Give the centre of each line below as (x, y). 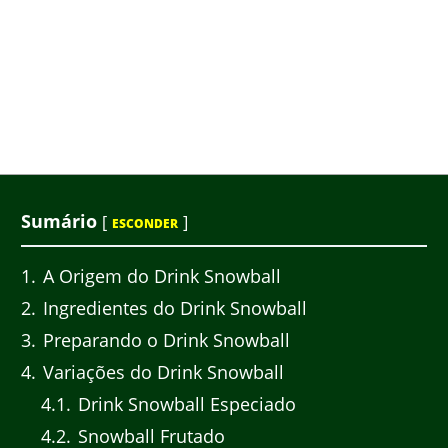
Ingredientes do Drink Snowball (172, 308)
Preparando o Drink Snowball (164, 340)
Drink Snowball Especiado (184, 404)
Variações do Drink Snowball (161, 372)
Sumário (59, 220)
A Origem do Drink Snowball (159, 276)
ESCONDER (145, 223)
